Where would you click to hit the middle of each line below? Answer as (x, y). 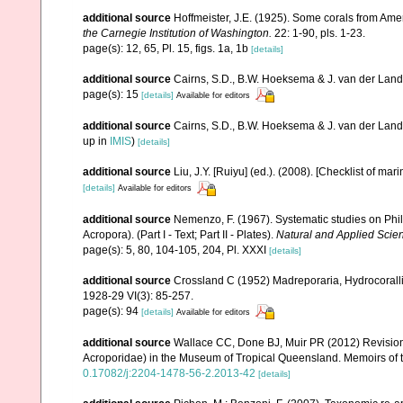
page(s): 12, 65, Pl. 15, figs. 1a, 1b (167, 49)
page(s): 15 (112, 94)
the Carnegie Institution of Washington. (177, 33)
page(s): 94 (112, 311)
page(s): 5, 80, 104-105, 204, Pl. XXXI (176, 250)
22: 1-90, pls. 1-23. (318, 33)
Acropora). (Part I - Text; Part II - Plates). (179, 234)
